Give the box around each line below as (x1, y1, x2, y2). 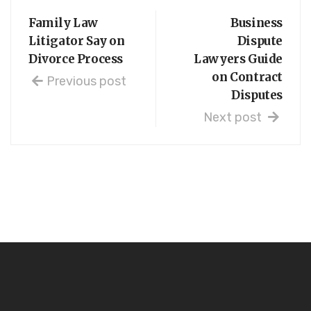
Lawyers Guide (194, 51, 283, 67)
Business (230, 15, 283, 31)
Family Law (28, 15, 98, 31)
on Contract (212, 69, 283, 85)
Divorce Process (28, 51, 123, 67)
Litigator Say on (28, 33, 125, 49)
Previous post (47, 73, 126, 89)
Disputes (231, 87, 283, 103)
